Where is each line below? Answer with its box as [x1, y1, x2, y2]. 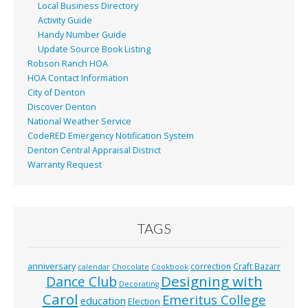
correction [190, 261, 231, 272]
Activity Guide [38, 14, 92, 27]
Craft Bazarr [233, 261, 280, 272]
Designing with [160, 272, 263, 291]
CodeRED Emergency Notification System [27, 130, 194, 142]
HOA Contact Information [27, 72, 129, 85]
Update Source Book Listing [38, 43, 151, 56]
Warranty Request [27, 159, 102, 171]
